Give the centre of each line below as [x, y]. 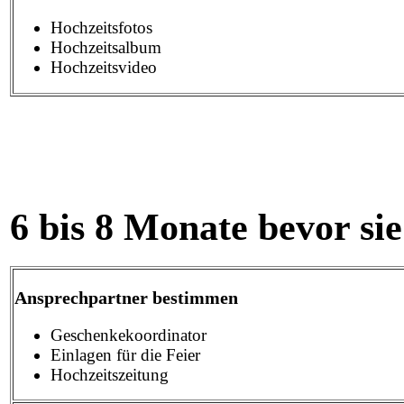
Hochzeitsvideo [104, 68]
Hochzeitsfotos [101, 28]
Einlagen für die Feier [125, 354]
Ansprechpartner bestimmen [126, 298]
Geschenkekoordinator [129, 335]
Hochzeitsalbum [106, 48]
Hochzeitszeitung [110, 374]
